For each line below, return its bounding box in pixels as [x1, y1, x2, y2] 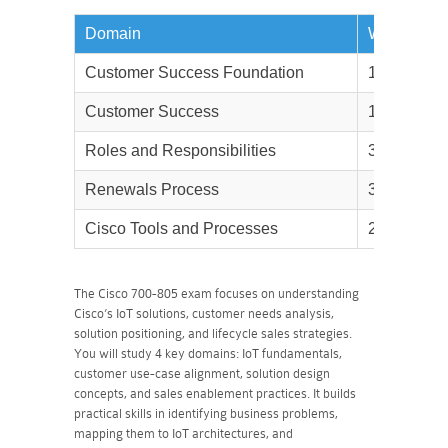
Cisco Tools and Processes [85, 220, 278, 237]
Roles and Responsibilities [85, 142, 276, 159]
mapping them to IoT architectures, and [74, 426, 293, 441]
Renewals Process [85, 181, 219, 198]
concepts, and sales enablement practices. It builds [74, 386, 356, 401]
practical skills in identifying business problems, [74, 406, 338, 421]
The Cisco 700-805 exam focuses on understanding [74, 286, 359, 301]
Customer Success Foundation [85, 64, 304, 81]
